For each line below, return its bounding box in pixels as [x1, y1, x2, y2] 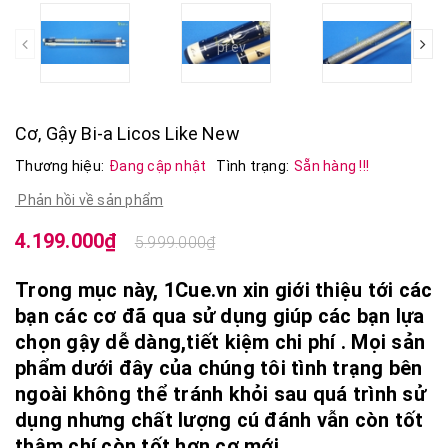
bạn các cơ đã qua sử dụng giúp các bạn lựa [15, 303, 425, 328]
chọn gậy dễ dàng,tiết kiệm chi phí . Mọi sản [15, 329, 425, 354]
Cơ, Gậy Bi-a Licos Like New [15, 122, 240, 144]
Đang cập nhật [109, 157, 207, 174]
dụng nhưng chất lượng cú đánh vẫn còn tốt [15, 407, 424, 432]
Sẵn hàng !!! [294, 157, 369, 174]
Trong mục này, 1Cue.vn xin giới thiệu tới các [15, 277, 433, 302]
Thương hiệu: [15, 157, 104, 174]
